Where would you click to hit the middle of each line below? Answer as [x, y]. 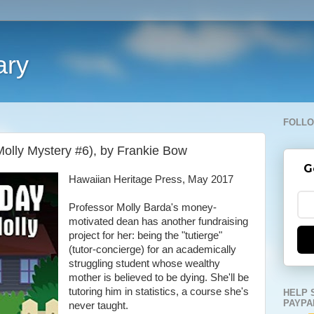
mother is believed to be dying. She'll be [158, 278]
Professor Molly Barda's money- [142, 207]
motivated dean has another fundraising [158, 221]
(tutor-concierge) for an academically [152, 250]
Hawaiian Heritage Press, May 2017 [151, 179]
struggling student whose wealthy [144, 264]
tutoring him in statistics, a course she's [158, 292]
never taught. [98, 306]
